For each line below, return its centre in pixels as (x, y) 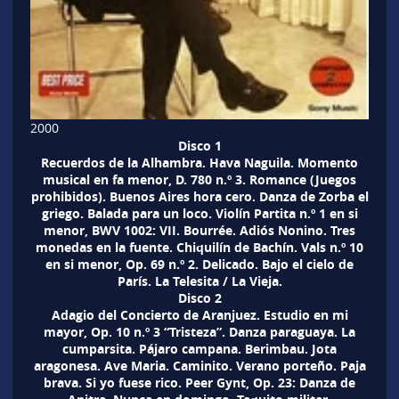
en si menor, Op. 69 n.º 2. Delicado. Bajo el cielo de (199, 264)
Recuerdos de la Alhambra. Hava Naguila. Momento (199, 162)
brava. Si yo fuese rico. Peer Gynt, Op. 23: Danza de (199, 382)
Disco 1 (199, 145)
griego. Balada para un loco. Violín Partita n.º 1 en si (199, 213)
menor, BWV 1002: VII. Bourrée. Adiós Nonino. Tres (199, 230)
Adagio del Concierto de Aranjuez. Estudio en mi (199, 314)
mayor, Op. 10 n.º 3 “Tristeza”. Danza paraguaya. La (199, 331)
